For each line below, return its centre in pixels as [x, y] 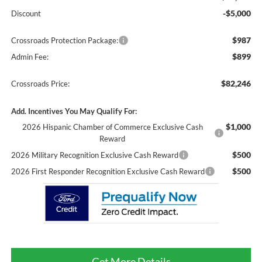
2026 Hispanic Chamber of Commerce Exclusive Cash [112, 127]
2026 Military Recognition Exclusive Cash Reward [94, 155]
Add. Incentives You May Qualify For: [74, 111]
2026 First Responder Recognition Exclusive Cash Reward [108, 172]
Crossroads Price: [40, 84]
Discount [26, 14]
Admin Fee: [30, 57]
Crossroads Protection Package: [64, 41]
